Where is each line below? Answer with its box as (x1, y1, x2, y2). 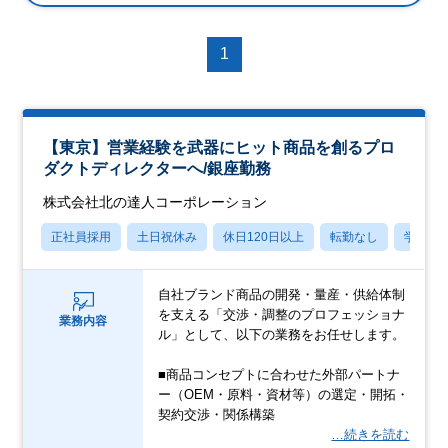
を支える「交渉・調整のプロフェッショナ (158, 306, 406, 322)
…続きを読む (331, 426, 410, 442)
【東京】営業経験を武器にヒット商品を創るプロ (43, 138, 396, 156)
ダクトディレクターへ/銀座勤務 (43, 159, 272, 177)
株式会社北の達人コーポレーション (43, 193, 268, 210)
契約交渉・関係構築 (158, 406, 276, 422)
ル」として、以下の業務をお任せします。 (158, 326, 406, 342)
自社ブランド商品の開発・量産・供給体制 (158, 286, 406, 302)
